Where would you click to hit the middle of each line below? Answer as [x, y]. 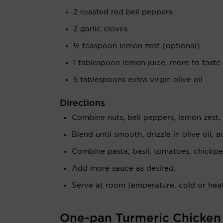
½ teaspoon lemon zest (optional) [137, 46]
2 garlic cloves [100, 29]
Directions [82, 104]
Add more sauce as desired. [124, 168]
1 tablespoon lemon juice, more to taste [147, 63]
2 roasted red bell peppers [123, 12]
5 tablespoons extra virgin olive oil [138, 80]
